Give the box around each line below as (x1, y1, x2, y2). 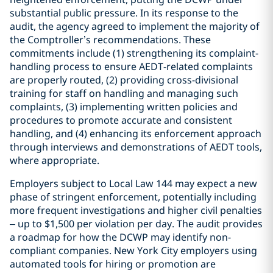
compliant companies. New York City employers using (10, 244, 257, 257)
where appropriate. (10, 154, 99, 167)
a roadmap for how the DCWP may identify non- (10, 230, 231, 244)
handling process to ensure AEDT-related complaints (10, 60, 253, 73)
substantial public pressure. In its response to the (10, 6, 238, 19)
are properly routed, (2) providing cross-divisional (10, 73, 238, 87)
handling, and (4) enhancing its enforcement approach (10, 127, 261, 140)
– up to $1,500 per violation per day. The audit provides (10, 217, 263, 230)
